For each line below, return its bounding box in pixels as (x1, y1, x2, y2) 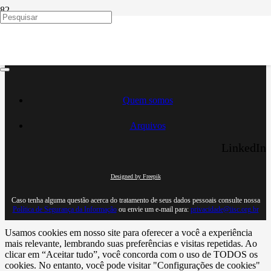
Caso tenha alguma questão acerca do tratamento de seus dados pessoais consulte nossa (11, 195, 260, 204)
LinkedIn (221, 140, 266, 154)
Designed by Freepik (110, 172, 161, 180)
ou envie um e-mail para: (116, 204, 191, 214)
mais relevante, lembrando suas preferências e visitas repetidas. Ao (5, 238, 257, 249)
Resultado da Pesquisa (5, 18, 224, 46)
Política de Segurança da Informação (12, 204, 117, 214)
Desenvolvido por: (5, 53, 76, 64)
